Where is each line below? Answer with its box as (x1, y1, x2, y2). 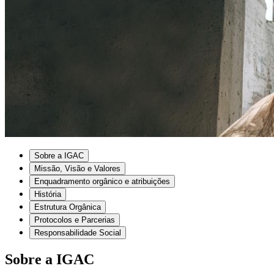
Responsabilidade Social (34, 228, 121, 238)
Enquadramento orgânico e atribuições (34, 177, 170, 187)
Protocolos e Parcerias (34, 215, 115, 225)
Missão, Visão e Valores (34, 164, 120, 174)
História (34, 190, 61, 199)
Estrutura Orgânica (34, 202, 101, 212)
